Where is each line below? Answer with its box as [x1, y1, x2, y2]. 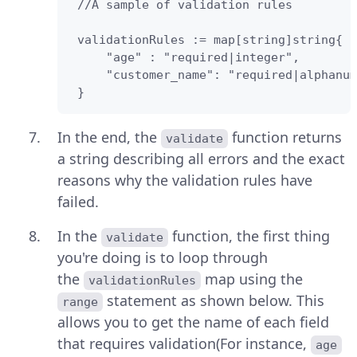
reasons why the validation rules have [57, 171, 312, 190]
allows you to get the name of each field [57, 312, 329, 332]
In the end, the [57, 127, 161, 147]
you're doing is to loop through [57, 248, 268, 268]
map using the [201, 269, 304, 289]
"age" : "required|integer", [70, 50, 300, 65]
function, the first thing [168, 226, 335, 246]
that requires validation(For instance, [57, 334, 311, 354]
